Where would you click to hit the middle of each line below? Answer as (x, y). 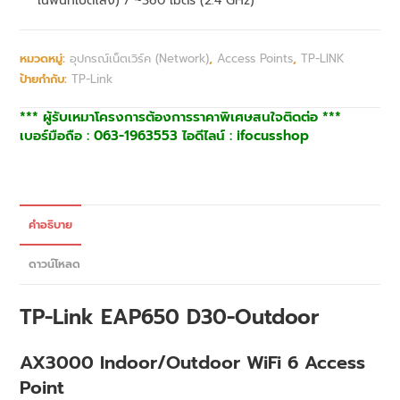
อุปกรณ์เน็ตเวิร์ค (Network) (140, 59)
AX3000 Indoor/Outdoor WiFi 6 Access (193, 363)
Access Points (255, 59)
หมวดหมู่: (45, 59)
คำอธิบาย (51, 225)
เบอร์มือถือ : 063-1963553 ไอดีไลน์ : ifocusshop (165, 136)
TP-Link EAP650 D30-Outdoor (170, 318)
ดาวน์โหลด (55, 264)
